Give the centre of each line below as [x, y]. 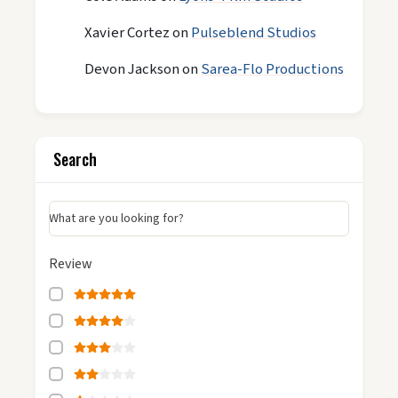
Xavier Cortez [127, 32]
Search [75, 159]
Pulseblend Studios [254, 32]
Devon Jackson [132, 69]
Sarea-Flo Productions [272, 69]
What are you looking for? [116, 218]
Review [71, 263]
